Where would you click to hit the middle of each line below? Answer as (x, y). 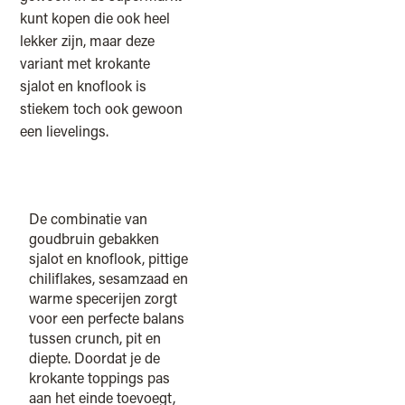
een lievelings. (65, 131)
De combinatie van (89, 219)
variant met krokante (85, 63)
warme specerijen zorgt (104, 298)
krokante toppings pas (100, 378)
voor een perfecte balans (107, 318)
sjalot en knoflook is (84, 86)
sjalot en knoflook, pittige (109, 259)
